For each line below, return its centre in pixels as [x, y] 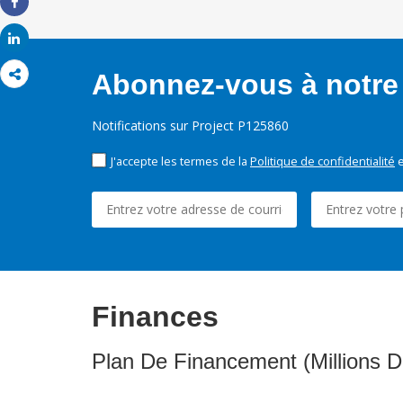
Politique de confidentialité [322, 161]
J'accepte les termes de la [180, 161]
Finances [155, 317]
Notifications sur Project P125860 [190, 126]
